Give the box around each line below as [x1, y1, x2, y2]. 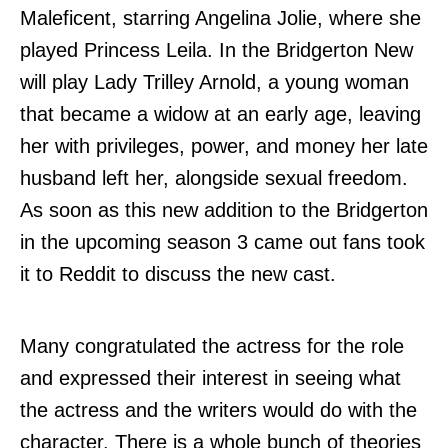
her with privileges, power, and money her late [20, 134, 428, 157]
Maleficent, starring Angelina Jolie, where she [20, 6, 421, 29]
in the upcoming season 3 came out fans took [20, 230, 425, 253]
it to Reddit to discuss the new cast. [20, 262, 336, 285]
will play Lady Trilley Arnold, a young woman [20, 70, 409, 93]
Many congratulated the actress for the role [20, 334, 404, 357]
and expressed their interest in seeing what [20, 366, 401, 389]
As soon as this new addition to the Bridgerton [20, 198, 428, 221]
